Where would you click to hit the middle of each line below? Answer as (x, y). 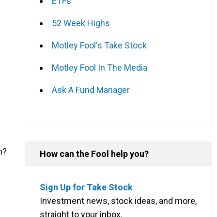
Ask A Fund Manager (91, 90)
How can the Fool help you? (94, 154)
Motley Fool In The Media (100, 67)
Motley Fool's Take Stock (99, 45)
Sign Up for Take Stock (86, 187)
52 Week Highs (81, 23)
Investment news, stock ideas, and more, (118, 201)
